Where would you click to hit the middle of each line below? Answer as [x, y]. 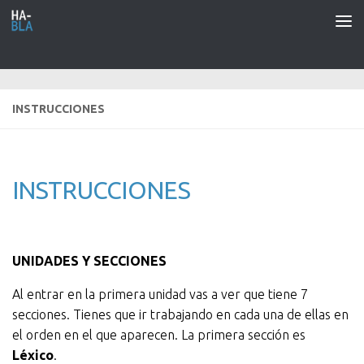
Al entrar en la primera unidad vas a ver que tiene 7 [160, 294]
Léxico [33, 355]
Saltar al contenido [82, 23]
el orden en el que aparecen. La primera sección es [159, 335]
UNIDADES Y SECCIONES [89, 261]
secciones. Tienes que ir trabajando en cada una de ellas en [180, 314]
